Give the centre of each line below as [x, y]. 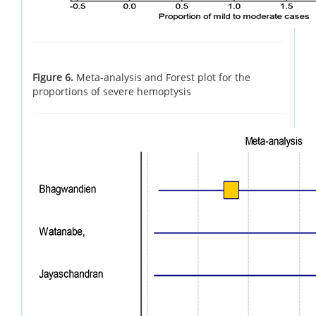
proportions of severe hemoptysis [112, 91]
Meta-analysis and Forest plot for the [163, 77]
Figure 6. [54, 77]
